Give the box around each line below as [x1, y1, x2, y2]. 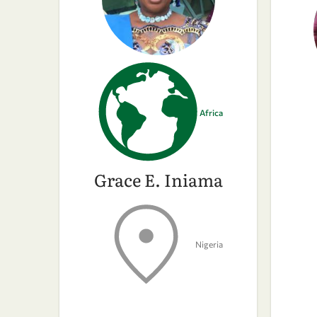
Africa [199, 108, 223, 118]
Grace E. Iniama [93, 166, 223, 192]
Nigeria [195, 238, 223, 249]
